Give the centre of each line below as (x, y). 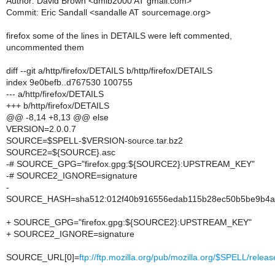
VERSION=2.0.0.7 (41, 129)
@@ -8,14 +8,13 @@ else (57, 117)
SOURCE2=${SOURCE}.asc (61, 152)
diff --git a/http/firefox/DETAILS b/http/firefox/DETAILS (109, 71)
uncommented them (45, 47)
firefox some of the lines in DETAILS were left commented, (119, 36)
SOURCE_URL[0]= (43, 257)
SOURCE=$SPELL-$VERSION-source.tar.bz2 (95, 141)
